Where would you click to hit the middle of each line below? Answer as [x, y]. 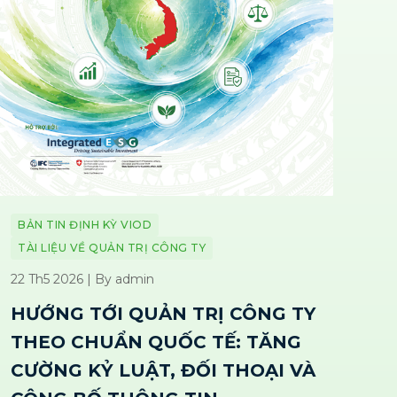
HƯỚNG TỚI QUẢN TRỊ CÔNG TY [163, 313]
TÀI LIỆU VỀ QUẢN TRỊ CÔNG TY [112, 247]
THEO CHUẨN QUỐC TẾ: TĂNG [156, 342]
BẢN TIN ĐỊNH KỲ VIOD [85, 224]
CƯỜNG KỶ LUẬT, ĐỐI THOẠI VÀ [163, 370]
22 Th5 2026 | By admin [82, 279]
